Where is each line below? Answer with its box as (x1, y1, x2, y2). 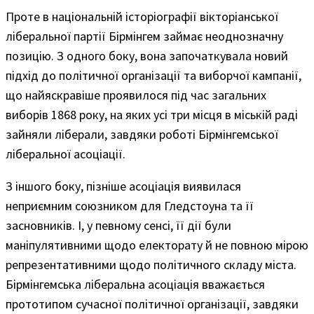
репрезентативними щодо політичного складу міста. (6, 256, 296, 273)
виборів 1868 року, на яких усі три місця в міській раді (6, 106, 298, 123)
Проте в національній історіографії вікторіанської (6, 8, 278, 25)
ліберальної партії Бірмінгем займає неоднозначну (6, 27, 283, 44)
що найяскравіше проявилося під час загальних (6, 86, 266, 103)
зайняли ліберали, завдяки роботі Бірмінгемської (6, 125, 278, 142)
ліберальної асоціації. (6, 145, 125, 162)
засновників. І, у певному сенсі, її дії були (6, 217, 231, 233)
